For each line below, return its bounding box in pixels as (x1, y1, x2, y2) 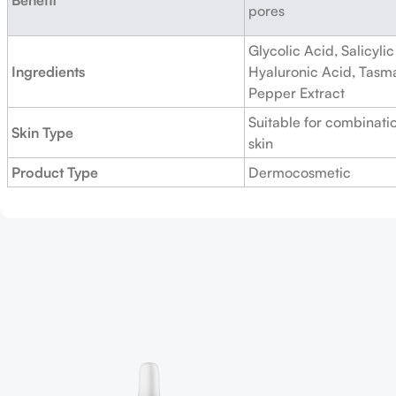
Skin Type (11, 123, 73, 141)
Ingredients (11, 62, 85, 80)
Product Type (11, 163, 98, 181)
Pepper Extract (248, 83, 345, 102)
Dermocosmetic (248, 163, 351, 181)
